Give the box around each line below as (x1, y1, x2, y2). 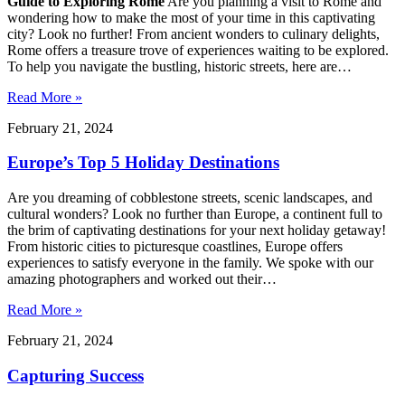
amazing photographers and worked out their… (7, 271, 277, 287)
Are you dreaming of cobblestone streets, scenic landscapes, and (7, 190, 372, 206)
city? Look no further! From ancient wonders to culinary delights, (7, 25, 380, 42)
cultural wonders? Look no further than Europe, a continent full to (7, 206, 382, 222)
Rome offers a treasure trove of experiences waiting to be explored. (7, 42, 389, 58)
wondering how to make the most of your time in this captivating (7, 9, 375, 25)
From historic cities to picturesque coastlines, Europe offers (7, 239, 343, 255)
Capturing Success (7, 365, 144, 385)
